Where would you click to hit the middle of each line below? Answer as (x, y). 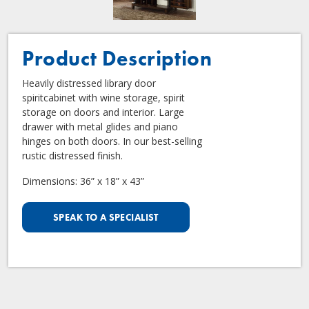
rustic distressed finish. (72, 155)
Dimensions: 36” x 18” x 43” (83, 181)
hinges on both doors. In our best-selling (112, 141)
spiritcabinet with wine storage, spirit (103, 97)
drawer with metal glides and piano (100, 126)
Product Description (117, 58)
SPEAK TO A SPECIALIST (106, 217)
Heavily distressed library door (89, 83)
